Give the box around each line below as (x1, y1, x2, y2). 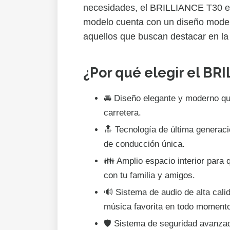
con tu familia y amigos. (104, 170, 195, 180)
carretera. (104, 108, 141, 118)
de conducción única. (104, 139, 185, 149)
